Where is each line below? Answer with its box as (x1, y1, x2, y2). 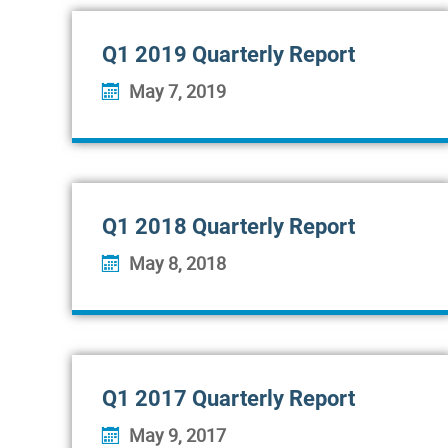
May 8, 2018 (129, 251, 226, 275)
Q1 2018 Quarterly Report (102, 214, 355, 239)
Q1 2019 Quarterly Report (102, 42, 355, 67)
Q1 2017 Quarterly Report (102, 386, 355, 411)
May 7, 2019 (129, 79, 226, 103)
